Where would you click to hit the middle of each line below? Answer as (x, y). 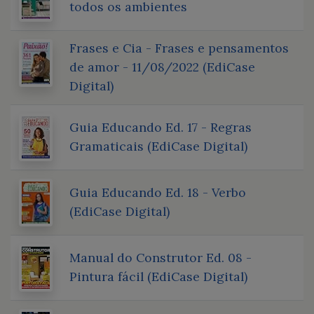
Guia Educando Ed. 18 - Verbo (158, 192)
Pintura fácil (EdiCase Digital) (158, 276)
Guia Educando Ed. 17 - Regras (161, 127)
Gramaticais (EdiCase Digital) (158, 146)
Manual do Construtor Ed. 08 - (161, 257)
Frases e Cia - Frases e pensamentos (179, 48)
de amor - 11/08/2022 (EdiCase (162, 67)
